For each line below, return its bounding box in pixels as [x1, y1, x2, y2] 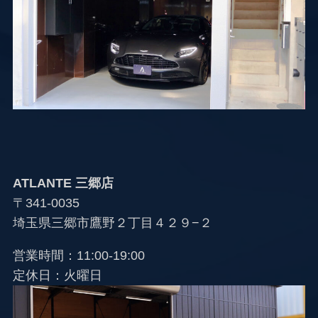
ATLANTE [12, 175, 72, 190]
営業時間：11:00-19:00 [12, 248, 145, 263]
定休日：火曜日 [12, 268, 102, 283]
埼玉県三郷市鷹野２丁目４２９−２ [12, 215, 212, 230]
